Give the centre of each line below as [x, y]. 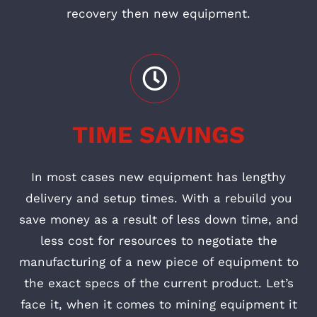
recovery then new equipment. [158, 13]
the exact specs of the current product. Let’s [158, 283]
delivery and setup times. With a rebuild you [158, 198]
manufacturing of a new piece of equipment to [158, 262]
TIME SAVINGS [158, 135]
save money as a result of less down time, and [158, 220]
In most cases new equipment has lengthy [158, 177]
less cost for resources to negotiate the [158, 241]
